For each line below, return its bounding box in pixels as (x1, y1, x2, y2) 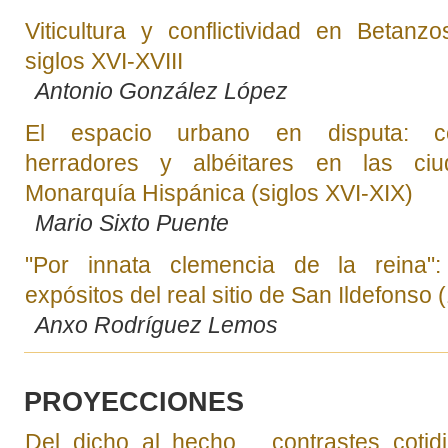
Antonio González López (34, 77, 288, 104)
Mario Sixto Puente (34, 209, 229, 236)
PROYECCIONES (23, 385, 244, 417)
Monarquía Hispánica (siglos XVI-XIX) (24, 179, 413, 206)
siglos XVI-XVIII (24, 47, 183, 74)
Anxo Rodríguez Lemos (34, 311, 278, 338)
